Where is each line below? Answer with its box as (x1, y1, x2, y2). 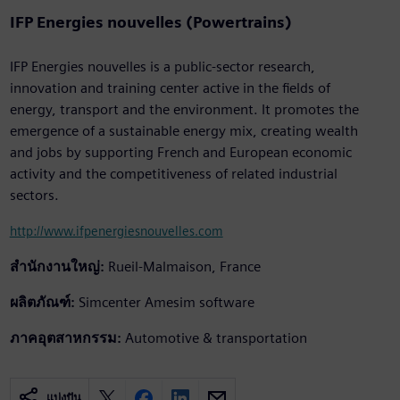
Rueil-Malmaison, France (107, 258, 261, 276)
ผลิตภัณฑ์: (9, 294, 75, 312)
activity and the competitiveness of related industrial (9, 165, 337, 183)
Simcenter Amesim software (78, 294, 254, 312)
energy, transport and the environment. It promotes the (9, 101, 359, 119)
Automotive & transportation (124, 329, 307, 347)
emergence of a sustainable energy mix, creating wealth (9, 122, 358, 140)
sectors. (9, 187, 59, 204)
